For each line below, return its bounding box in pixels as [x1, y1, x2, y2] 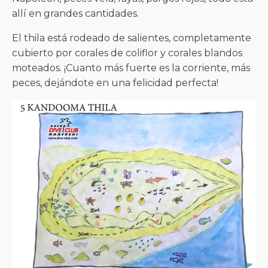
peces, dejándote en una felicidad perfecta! [12, 77, 218, 89]
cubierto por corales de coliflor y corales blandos [12, 47, 242, 59]
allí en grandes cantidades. [12, 8, 139, 19]
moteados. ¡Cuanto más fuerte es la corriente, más [12, 62, 250, 74]
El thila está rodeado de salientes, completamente [12, 32, 251, 44]
